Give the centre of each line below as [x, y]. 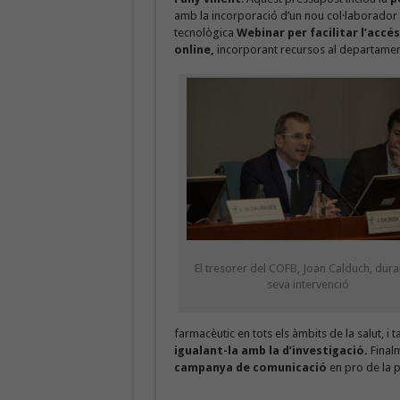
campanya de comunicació [250, 367]
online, [195, 50]
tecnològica [205, 33]
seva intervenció [308, 284]
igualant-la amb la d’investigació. [271, 350]
